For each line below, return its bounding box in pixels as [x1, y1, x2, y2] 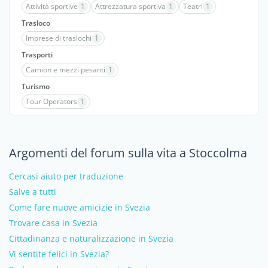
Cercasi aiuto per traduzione [9, 170, 123, 182]
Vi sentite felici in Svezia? [9, 248, 109, 260]
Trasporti [22, 50, 53, 60]
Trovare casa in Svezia [9, 217, 98, 229]
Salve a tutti [9, 186, 56, 197]
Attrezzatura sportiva [95, 1, 166, 11]
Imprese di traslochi [26, 33, 92, 43]
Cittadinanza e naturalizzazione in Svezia [9, 233, 173, 244]
